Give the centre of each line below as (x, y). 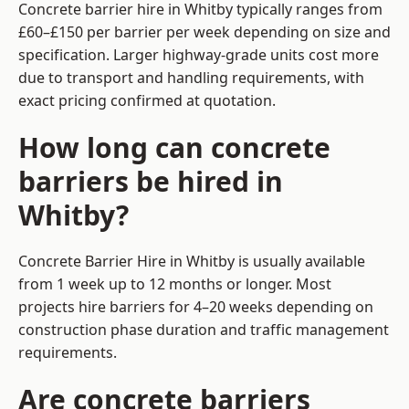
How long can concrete (174, 148)
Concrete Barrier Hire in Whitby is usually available (192, 262)
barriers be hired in (151, 182)
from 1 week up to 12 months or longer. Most (175, 284)
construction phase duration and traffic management (204, 330)
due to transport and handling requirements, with (191, 78)
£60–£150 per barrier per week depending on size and (204, 32)
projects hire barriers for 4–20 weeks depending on (196, 307)
